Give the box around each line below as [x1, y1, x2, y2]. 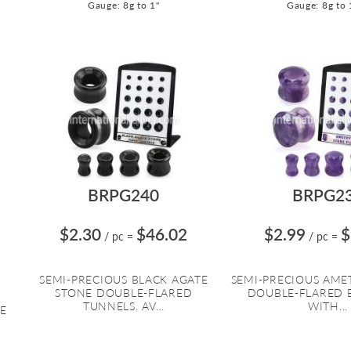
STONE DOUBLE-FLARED [55, 286, 193, 300]
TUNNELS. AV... [82, 299, 165, 313]
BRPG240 [88, 185, 160, 205]
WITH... [307, 299, 349, 313]
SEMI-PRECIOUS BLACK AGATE [39, 273, 208, 287]
